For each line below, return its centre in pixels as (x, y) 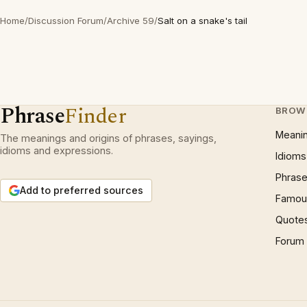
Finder (96, 116)
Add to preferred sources (82, 190)
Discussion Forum (66, 21)
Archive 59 (131, 21)
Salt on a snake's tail (202, 21)
